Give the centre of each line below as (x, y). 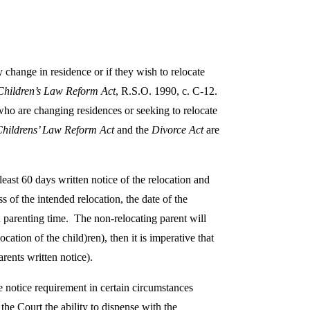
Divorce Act (179, 130)
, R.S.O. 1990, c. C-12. (168, 91)
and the (134, 130)
